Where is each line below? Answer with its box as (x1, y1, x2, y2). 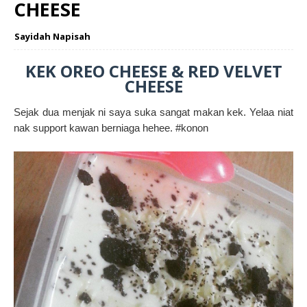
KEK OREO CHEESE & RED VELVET (25, 60, 282, 83)
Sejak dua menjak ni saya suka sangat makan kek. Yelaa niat (14, 106, 293, 119)
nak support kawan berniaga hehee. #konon (14, 122, 208, 134)
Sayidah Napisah (14, 30, 90, 43)
